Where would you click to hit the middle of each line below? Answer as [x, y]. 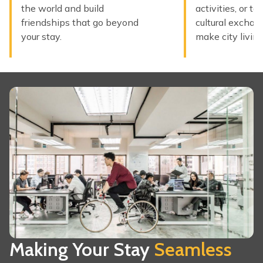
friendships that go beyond [80, 22]
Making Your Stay [82, 249]
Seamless [193, 249]
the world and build [63, 8]
